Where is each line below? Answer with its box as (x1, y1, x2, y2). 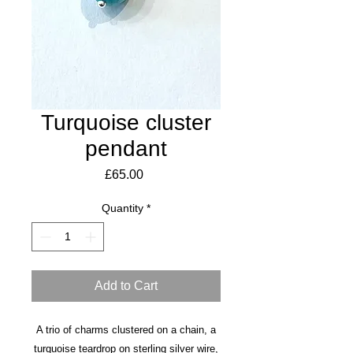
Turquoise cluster (41, 110, 211, 136)
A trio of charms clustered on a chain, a (36, 324, 216, 336)
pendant (85, 136, 167, 162)
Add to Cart (95, 279, 158, 293)
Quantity (102, 202, 143, 215)
